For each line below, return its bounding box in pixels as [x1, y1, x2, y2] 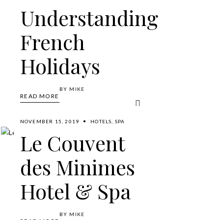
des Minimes [20, 153, 135, 181]
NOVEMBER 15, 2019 [20, 118, 80, 124]
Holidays [20, 52, 100, 80]
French [20, 28, 85, 55]
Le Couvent [20, 129, 125, 157]
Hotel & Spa [20, 177, 131, 205]
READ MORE [20, 92, 59, 100]
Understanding [20, 4, 158, 31]
